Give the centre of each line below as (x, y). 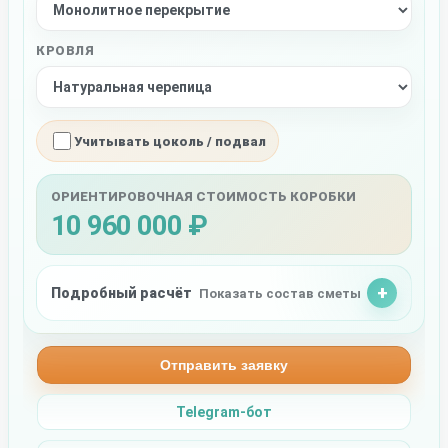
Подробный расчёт (121, 292)
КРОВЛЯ (65, 51)
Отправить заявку (224, 365)
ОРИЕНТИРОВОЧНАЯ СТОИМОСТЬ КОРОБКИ (203, 197)
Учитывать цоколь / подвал (170, 141)
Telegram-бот (224, 412)
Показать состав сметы (279, 293)
